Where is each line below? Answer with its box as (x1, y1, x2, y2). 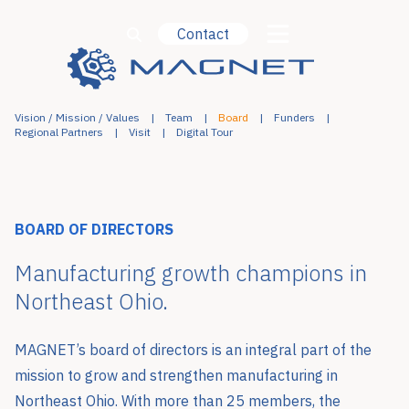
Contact (177, 24, 229, 43)
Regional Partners (15, 125, 103, 139)
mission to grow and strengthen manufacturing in (15, 365, 338, 384)
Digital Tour (176, 125, 233, 139)
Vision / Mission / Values (15, 110, 140, 124)
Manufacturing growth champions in (15, 258, 367, 288)
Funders (274, 110, 315, 124)
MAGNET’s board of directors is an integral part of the (15, 340, 372, 359)
